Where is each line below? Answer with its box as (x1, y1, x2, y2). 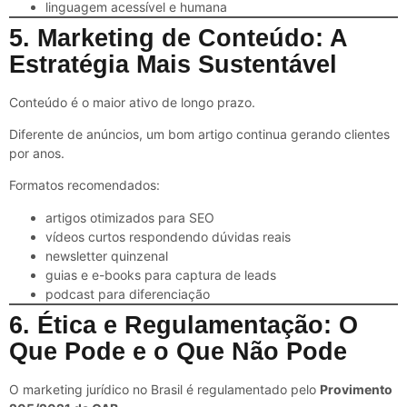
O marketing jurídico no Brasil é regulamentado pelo (9, 381, 320, 397)
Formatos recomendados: (9, 177, 160, 194)
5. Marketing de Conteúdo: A (9, 24, 347, 52)
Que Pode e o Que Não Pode (9, 337, 347, 365)
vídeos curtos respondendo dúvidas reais (45, 228, 291, 244)
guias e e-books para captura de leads (45, 266, 276, 283)
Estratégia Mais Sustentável (9, 50, 337, 78)
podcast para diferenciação (45, 285, 210, 302)
